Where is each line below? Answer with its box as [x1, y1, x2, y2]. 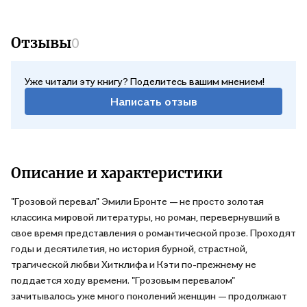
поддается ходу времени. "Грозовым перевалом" [11, 274, 235, 286]
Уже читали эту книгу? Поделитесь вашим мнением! [25, 75, 265, 87]
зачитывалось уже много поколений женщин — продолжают [11, 290, 287, 302]
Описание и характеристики [11, 164, 223, 182]
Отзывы [11, 34, 71, 51]
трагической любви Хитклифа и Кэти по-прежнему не [11, 258, 256, 270]
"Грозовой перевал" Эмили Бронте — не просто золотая [11, 195, 264, 207]
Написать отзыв [110, 94, 197, 108]
